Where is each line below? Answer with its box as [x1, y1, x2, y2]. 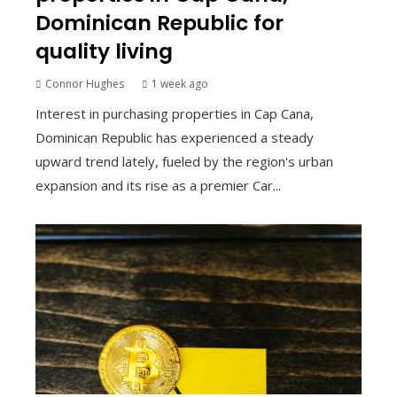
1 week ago [152, 75, 208, 91]
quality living [35, 35, 173, 66]
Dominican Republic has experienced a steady [35, 128, 314, 146]
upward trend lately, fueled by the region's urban [35, 152, 333, 170]
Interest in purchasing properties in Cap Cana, [35, 104, 314, 122]
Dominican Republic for [35, 7, 284, 37]
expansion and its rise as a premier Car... [35, 175, 281, 194]
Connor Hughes [45, 75, 124, 91]
